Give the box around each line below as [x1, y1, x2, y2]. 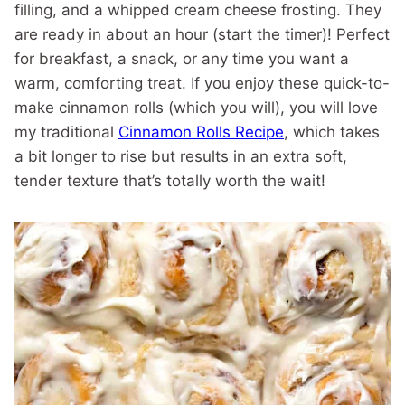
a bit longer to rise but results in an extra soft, [14, 147, 347, 165]
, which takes [284, 123, 380, 141]
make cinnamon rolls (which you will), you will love [14, 99, 378, 117]
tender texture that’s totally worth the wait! [14, 172, 325, 190]
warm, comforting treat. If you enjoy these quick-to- [14, 74, 390, 92]
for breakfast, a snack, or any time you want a [14, 50, 349, 68]
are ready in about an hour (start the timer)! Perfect [14, 25, 390, 43]
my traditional [14, 123, 118, 141]
